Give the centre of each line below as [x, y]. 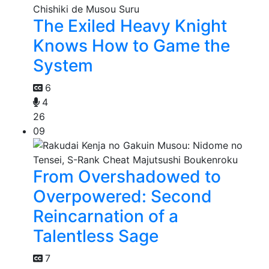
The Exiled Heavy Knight [130, 26]
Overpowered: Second [122, 197]
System [63, 66]
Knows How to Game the [131, 46]
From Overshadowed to [127, 177]
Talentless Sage [96, 236]
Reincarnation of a [106, 216]
